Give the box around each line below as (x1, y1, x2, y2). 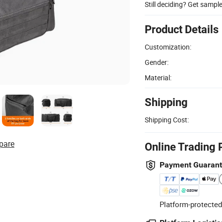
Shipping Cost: (145, 114, 189, 124)
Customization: (145, 42, 191, 52)
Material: (145, 72, 171, 82)
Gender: (145, 57, 168, 67)
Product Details (145, 23, 219, 36)
